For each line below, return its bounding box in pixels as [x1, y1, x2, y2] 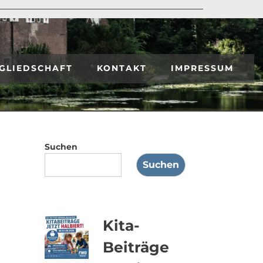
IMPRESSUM [171, 63, 234, 73]
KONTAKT [97, 63, 147, 73]
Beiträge [103, 238, 169, 256]
